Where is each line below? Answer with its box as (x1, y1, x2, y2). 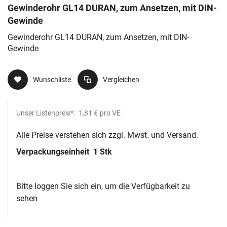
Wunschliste (33, 75, 71, 84)
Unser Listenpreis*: (16, 109, 77, 118)
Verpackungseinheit (16, 147, 91, 157)
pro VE (100, 109, 121, 118)
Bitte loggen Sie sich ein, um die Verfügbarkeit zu (16, 181, 190, 192)
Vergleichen (103, 75, 139, 84)
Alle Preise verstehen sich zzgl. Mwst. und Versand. (16, 130, 198, 140)
